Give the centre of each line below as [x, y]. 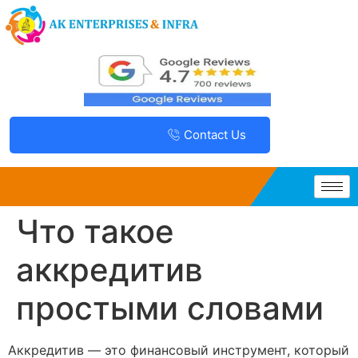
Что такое [95, 231]
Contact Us [215, 135]
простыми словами [170, 308]
